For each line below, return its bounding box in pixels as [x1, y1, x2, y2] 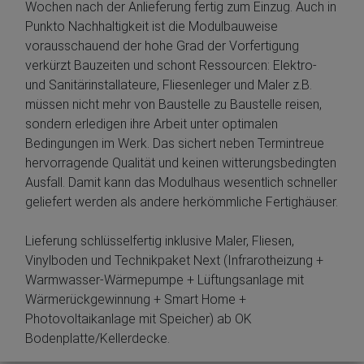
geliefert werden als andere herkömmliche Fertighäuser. [25, 194, 338, 210]
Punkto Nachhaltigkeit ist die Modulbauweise [25, 19, 278, 35]
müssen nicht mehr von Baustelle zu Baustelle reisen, [25, 97, 322, 113]
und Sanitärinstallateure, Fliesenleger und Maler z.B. [25, 77, 312, 93]
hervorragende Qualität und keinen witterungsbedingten [25, 155, 336, 171]
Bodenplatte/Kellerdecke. [25, 331, 170, 347]
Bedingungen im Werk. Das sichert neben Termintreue [25, 136, 324, 152]
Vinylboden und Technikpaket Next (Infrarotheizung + [25, 253, 323, 269]
